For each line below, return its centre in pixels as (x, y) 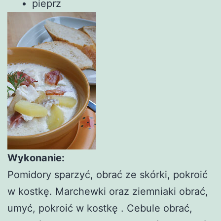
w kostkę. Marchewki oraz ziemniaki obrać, (108, 191)
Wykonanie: (36, 158)
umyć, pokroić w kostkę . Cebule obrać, (100, 208)
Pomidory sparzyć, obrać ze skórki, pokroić (108, 174)
